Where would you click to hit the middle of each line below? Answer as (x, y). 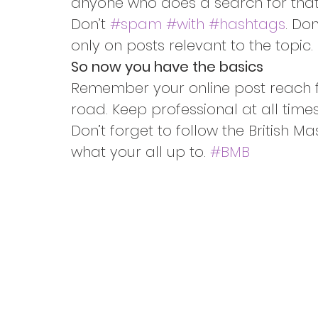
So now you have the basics (167, 67)
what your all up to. (141, 152)
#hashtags (247, 24)
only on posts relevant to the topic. (192, 46)
